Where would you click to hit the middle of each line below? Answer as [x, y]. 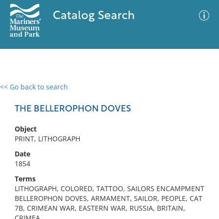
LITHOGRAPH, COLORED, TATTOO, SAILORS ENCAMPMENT [109, 188]
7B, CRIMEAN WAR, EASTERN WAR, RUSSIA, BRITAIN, [100, 208]
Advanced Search [145, 95]
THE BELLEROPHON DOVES [73, 109]
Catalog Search [94, 16]
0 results [22, 93]
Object [26, 129]
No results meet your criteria [108, 147]
